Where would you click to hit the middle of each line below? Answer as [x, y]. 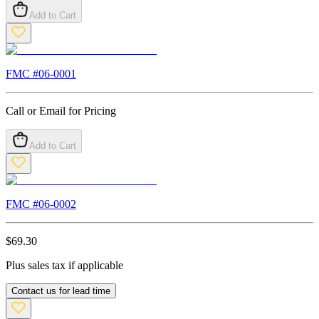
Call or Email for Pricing [61, 111]
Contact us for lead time [61, 291]
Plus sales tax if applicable [64, 266]
